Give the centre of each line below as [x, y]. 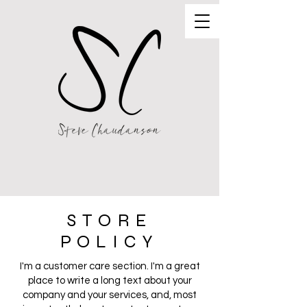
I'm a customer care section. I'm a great [110, 266]
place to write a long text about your [110, 281]
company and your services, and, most [110, 295]
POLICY [110, 242]
